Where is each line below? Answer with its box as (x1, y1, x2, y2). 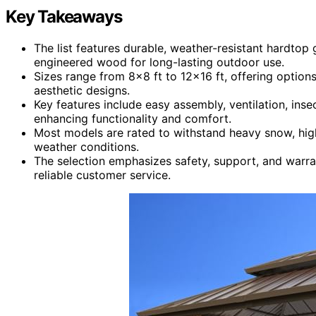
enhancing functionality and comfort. (34, 111, 231, 126)
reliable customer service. (34, 167, 171, 182)
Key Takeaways (6, 6, 122, 27)
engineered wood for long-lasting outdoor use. (34, 54, 284, 69)
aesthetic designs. (34, 83, 130, 97)
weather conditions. (34, 139, 139, 154)
